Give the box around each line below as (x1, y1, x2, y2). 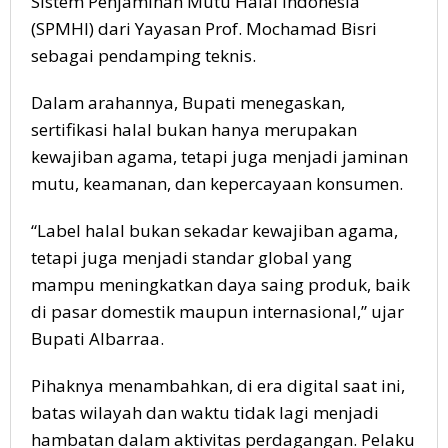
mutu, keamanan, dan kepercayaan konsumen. (31, 172, 403, 195)
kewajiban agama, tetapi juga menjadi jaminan (31, 145, 408, 168)
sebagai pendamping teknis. (31, 44, 256, 67)
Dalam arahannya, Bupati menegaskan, (31, 91, 345, 114)
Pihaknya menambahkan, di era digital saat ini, (31, 374, 405, 397)
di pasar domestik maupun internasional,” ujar (31, 300, 404, 323)
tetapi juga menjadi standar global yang (31, 246, 352, 269)
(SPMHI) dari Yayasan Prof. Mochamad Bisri (31, 17, 377, 40)
